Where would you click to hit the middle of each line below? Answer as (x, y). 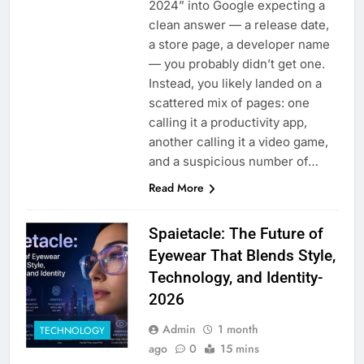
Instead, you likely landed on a (235, 84)
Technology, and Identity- (235, 278)
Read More (176, 188)
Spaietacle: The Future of (236, 234)
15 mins (239, 349)
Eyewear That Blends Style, (242, 256)
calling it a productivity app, (227, 123)
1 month (238, 329)
